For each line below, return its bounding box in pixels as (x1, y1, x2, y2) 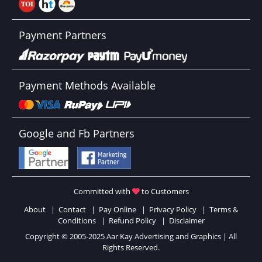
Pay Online (99, 204, 136, 215)
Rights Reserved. (102, 242, 160, 253)
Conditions (57, 215, 96, 226)
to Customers (139, 185, 189, 196)
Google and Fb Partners (19, 126, 135, 141)
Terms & (209, 204, 238, 215)
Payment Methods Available (19, 78, 156, 92)
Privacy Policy (149, 204, 196, 215)
